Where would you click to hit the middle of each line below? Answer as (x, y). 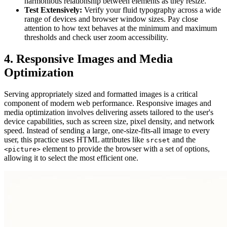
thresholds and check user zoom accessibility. (96, 37)
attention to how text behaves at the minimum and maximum (121, 28)
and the (183, 139)
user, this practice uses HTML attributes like (75, 139)
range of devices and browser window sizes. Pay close (111, 19)
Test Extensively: (53, 10)
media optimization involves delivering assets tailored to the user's (109, 112)
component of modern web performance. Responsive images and (108, 103)
